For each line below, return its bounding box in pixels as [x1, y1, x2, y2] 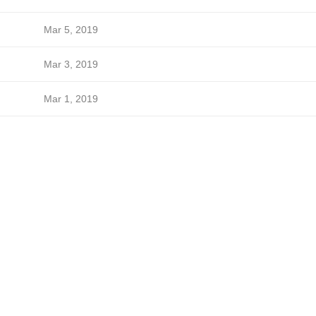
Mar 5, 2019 [43, 24, 98, 35]
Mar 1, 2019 [43, 93, 98, 104]
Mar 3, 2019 [43, 59, 98, 70]
